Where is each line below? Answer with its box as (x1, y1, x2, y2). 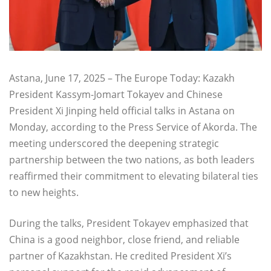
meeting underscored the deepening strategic (9, 137, 219, 151)
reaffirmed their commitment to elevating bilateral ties (9, 169, 258, 183)
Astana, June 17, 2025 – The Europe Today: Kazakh (9, 71, 235, 85)
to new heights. (9, 186, 79, 200)
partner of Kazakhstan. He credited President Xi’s (9, 249, 232, 263)
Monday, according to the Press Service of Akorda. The (9, 120, 257, 134)
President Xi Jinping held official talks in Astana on (9, 104, 235, 118)
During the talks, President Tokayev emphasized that (9, 217, 249, 230)
